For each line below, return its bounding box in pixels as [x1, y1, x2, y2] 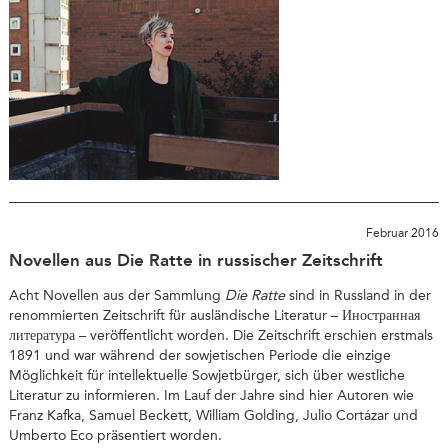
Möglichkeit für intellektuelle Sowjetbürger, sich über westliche [8, 366, 405, 384]
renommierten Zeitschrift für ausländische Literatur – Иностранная [8, 306, 420, 324]
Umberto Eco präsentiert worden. [8, 426, 222, 444]
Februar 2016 [366, 225, 440, 240]
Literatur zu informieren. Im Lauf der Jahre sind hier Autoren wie [8, 386, 414, 404]
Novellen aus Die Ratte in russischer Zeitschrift [8, 250, 383, 271]
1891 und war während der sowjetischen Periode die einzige [8, 346, 391, 364]
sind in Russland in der [284, 286, 431, 304]
